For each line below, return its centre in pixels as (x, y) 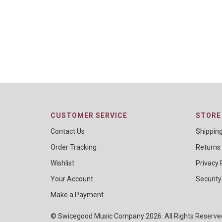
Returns (208, 147)
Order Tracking (74, 147)
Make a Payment (77, 195)
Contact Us (68, 131)
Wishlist (62, 163)
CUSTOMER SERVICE (89, 115)
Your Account (72, 179)
